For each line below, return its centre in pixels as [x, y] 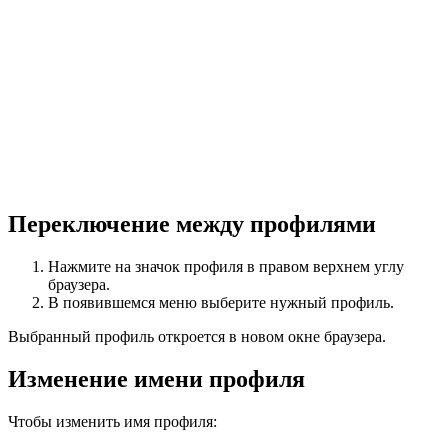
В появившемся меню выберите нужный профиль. [221, 303]
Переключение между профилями [192, 224]
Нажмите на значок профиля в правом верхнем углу [226, 267]
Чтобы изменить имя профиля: [112, 422]
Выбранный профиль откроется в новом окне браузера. [197, 337]
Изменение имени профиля [156, 379]
